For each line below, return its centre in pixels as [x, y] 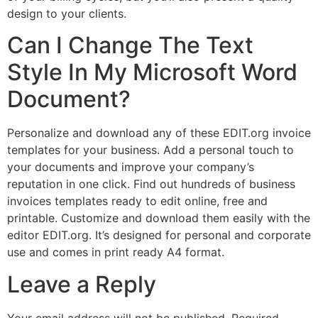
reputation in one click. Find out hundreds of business [151, 184]
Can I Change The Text [130, 45]
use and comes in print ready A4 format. [116, 252]
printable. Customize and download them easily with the [159, 218]
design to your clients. [67, 13]
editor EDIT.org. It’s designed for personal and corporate [159, 235]
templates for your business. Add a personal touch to [150, 150]
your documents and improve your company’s [131, 167]
